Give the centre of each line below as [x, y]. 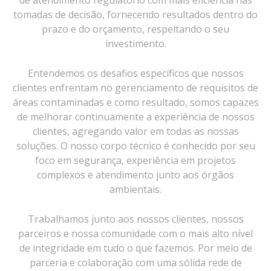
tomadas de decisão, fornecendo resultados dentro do [135, 14]
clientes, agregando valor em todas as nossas [135, 131]
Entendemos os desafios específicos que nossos [135, 73]
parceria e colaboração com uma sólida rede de [135, 262]
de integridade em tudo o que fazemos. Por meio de [135, 248]
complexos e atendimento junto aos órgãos [135, 175]
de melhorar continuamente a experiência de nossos [135, 116]
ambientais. [135, 189]
